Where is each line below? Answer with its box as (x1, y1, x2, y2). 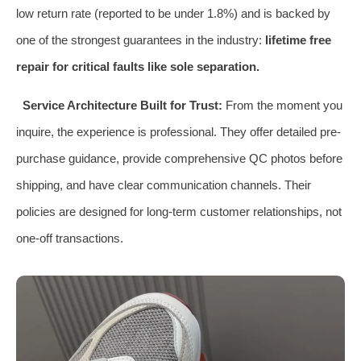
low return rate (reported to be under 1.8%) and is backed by (16, 6, 330, 20)
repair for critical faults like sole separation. (16, 59, 259, 73)
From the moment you (222, 98, 342, 112)
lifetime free (265, 32, 331, 47)
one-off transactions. (16, 230, 123, 245)
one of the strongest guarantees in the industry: (16, 32, 265, 47)
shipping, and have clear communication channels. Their (16, 177, 311, 192)
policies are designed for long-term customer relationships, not (16, 204, 342, 218)
